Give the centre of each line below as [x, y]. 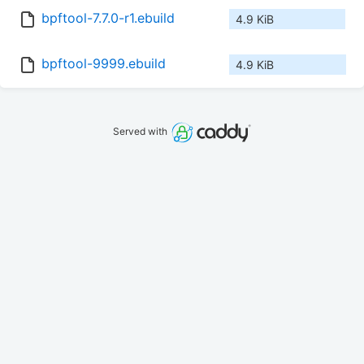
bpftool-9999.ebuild [104, 64]
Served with [142, 132]
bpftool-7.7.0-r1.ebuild [108, 18]
